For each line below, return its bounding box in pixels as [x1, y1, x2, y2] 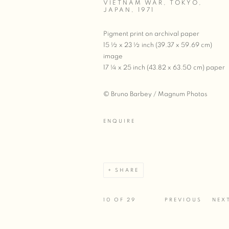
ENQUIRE [103, 119, 135, 124]
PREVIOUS [165, 197, 202, 202]
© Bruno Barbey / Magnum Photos [103, 91, 208, 98]
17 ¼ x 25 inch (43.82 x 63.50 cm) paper [103, 64, 225, 71]
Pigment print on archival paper [103, 31, 199, 37]
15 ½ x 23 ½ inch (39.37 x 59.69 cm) [103, 42, 212, 49]
